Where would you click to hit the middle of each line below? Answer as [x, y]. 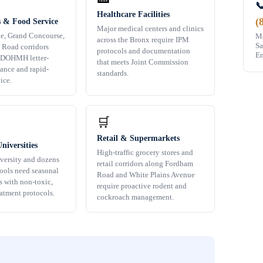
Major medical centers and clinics [150, 29]
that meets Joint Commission [143, 62]
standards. [113, 73]
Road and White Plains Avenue [146, 175]
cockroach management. [135, 197]
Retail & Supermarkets [138, 139]
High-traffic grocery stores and [145, 153]
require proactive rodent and [142, 186]
